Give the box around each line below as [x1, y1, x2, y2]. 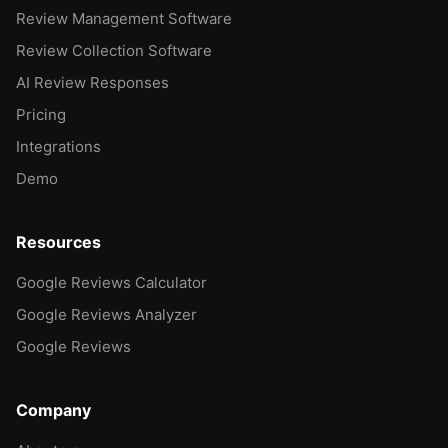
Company [16, 399, 91, 420]
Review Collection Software [16, 40, 212, 60]
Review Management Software [16, 8, 232, 28]
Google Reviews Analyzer [16, 304, 197, 324]
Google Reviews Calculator [16, 272, 207, 292]
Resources [16, 231, 101, 252]
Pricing [16, 104, 66, 124]
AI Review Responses [16, 72, 169, 92]
